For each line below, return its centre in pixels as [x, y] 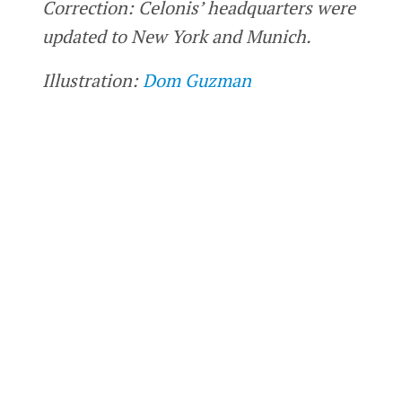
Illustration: [92, 81]
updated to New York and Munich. [178, 36]
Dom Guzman [197, 81]
